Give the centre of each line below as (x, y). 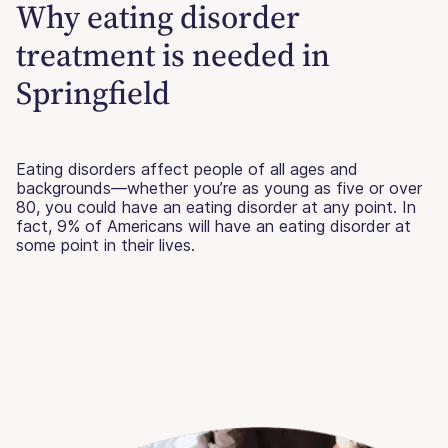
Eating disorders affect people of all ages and (187, 168)
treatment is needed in (173, 54)
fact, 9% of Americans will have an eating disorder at (213, 225)
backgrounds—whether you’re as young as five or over (219, 187)
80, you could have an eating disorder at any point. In (216, 206)
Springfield (93, 92)
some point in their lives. (105, 244)
